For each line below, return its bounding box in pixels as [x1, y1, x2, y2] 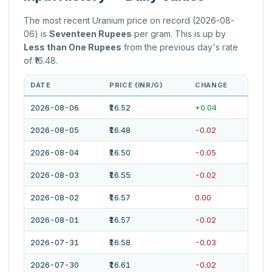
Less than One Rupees [24, 42, 121, 53]
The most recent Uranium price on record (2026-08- [24, 15, 234, 26]
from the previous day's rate [121, 42, 238, 53]
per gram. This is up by [132, 29, 226, 39]
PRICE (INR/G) [109, 81, 163, 90]
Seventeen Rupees [49, 29, 132, 39]
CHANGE [195, 81, 228, 90]
